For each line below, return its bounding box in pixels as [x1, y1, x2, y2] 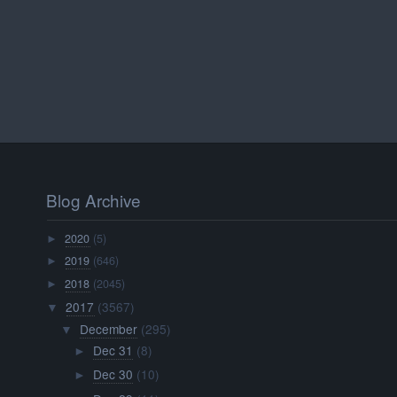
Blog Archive [46, 188, 142, 212]
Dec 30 [92, 365, 133, 384]
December [79, 319, 137, 338]
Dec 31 [92, 340, 133, 359]
